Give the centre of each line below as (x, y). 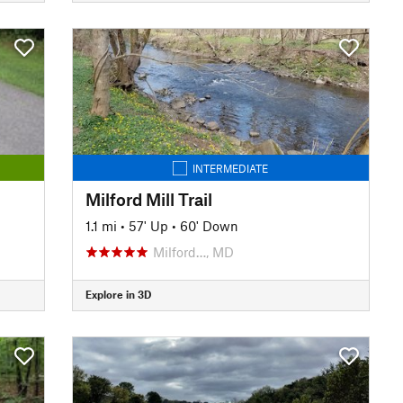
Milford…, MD (193, 251)
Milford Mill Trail (148, 199)
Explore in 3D (118, 294)
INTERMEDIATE (231, 168)
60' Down (209, 225)
